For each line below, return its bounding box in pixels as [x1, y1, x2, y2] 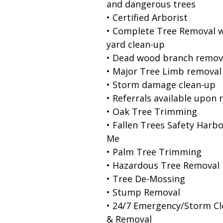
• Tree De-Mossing [106, 172, 185, 185]
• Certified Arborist [106, 11, 188, 23]
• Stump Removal [106, 186, 180, 198]
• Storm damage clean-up [106, 78, 216, 91]
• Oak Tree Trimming [106, 105, 197, 117]
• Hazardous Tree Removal [106, 159, 220, 171]
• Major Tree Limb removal [106, 65, 222, 77]
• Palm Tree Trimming [106, 145, 202, 158]
